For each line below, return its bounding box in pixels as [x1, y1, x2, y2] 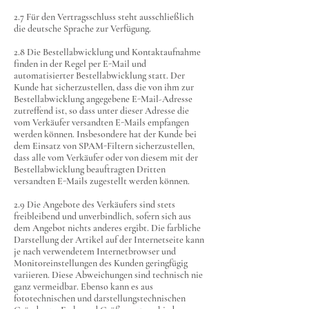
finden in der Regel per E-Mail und [14, 58, 146, 70]
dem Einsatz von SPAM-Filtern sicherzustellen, [14, 140, 195, 152]
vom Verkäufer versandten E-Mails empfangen [14, 117, 189, 128]
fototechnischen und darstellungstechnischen [14, 292, 186, 304]
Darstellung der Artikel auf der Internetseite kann [14, 234, 204, 246]
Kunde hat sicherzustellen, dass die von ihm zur [14, 81, 194, 93]
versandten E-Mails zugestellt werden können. [14, 175, 190, 187]
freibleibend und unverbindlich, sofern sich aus [14, 210, 191, 222]
